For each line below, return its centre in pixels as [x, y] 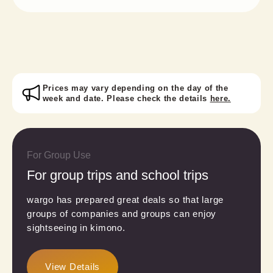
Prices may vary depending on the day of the [135, 88]
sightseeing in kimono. [76, 227]
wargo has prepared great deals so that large [125, 199]
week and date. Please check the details [126, 98]
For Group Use [59, 155]
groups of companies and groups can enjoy [122, 213]
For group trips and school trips [118, 175]
